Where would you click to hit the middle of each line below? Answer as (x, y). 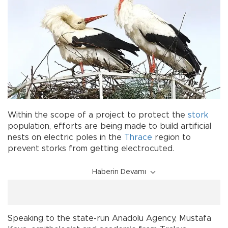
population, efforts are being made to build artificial (109, 126)
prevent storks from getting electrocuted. (91, 149)
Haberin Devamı (119, 172)
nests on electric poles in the (66, 138)
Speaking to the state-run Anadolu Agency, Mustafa (109, 219)
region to (172, 138)
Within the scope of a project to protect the (98, 115)
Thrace (138, 138)
